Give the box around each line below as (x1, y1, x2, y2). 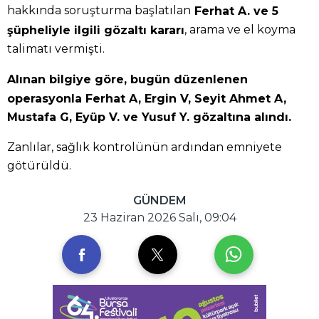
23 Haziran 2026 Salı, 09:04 (83, 211, 236, 225)
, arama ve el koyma (184, 23, 296, 37)
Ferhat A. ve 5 (191, 4, 278, 19)
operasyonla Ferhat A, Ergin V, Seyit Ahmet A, (7, 91, 286, 105)
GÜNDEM (132, 194, 187, 208)
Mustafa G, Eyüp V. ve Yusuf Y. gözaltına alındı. (7, 110, 291, 125)
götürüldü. (7, 159, 71, 173)
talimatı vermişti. (7, 41, 105, 56)
